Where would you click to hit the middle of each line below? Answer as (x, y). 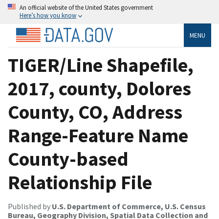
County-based (68, 159)
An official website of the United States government (86, 7)
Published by (30, 206)
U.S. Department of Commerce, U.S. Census (129, 206)
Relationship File (80, 182)
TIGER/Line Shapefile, (101, 65)
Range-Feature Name (98, 135)
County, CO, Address (95, 112)
